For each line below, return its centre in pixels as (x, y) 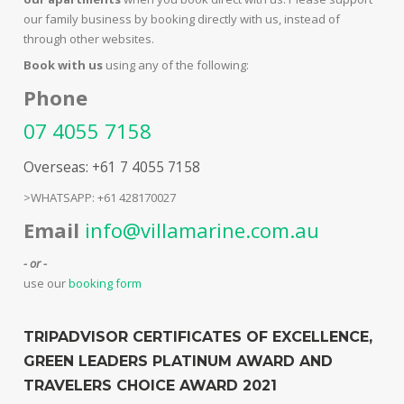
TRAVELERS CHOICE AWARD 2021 (151, 386)
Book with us (65, 65)
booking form (106, 284)
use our (46, 284)
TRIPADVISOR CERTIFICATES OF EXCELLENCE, (198, 337)
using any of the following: (178, 65)
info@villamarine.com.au (202, 230)
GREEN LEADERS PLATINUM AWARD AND (179, 362)
